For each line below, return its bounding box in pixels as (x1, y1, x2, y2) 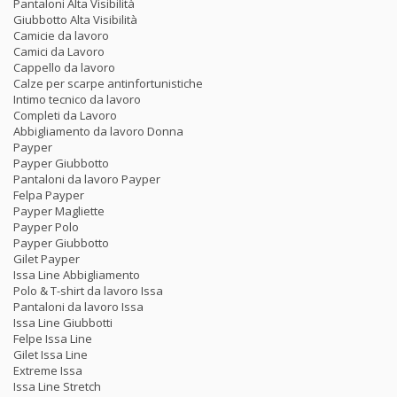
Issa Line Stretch (13, 378, 101, 394)
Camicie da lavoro (13, 27, 109, 43)
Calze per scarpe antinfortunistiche (13, 74, 203, 91)
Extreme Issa (13, 362, 82, 378)
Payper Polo (13, 218, 79, 235)
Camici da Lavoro (13, 43, 105, 59)
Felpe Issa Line (13, 330, 92, 346)
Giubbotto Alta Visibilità (13, 11, 137, 27)
